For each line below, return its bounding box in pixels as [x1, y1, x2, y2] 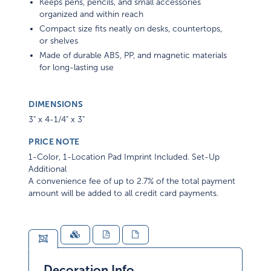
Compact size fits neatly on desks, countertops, [39, 24, 223, 34]
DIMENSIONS [28, 99, 83, 109]
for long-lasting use [39, 63, 114, 73]
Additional [28, 165, 67, 174]
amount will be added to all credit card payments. [28, 189, 219, 198]
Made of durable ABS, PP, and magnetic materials [39, 51, 227, 60]
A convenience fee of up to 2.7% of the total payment [28, 177, 236, 186]
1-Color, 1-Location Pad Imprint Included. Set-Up [28, 152, 220, 162]
